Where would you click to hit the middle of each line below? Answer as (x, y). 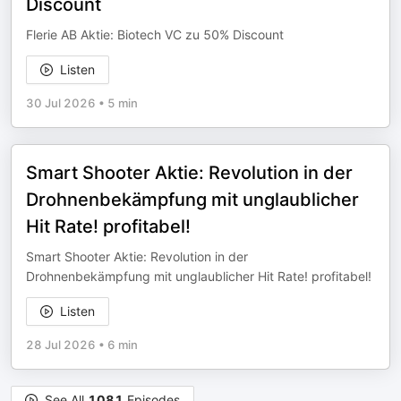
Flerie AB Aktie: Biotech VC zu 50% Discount (155, 34)
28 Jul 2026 (61, 345)
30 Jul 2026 (61, 103)
